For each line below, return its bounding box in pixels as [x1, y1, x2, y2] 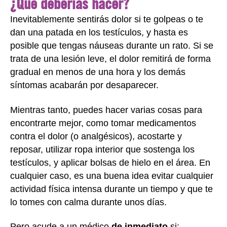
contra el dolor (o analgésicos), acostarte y [10, 131, 182, 141]
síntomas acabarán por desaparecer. [10, 80, 159, 90]
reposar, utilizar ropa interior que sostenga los [10, 144, 195, 155]
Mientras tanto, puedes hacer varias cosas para [10, 104, 202, 115]
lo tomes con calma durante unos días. [10, 197, 167, 207]
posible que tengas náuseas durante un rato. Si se [10, 41, 213, 51]
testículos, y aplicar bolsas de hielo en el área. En [10, 157, 210, 168]
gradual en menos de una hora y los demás [10, 67, 185, 77]
